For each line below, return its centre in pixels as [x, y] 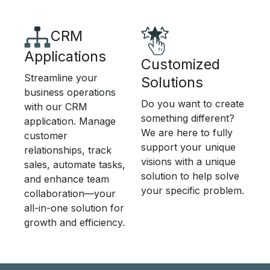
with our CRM [56, 107]
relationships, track [68, 150]
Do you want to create [193, 104]
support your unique [188, 147]
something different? [188, 118]
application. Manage [70, 121]
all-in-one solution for [74, 208]
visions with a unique [188, 162]
